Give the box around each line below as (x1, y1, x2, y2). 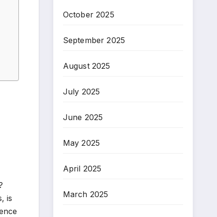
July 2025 (62, 86, 100, 96)
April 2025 (62, 163, 102, 173)
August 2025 (62, 61, 110, 71)
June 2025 (62, 112, 103, 122)
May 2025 (62, 138, 100, 148)
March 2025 (62, 189, 108, 199)
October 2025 (62, 9, 114, 19)
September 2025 (62, 35, 125, 45)
